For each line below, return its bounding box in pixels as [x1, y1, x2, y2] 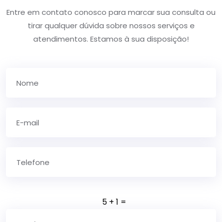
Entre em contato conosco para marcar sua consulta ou [6, 7, 216, 18]
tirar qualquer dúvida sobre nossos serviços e [27, 20, 195, 31]
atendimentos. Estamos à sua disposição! [33, 34, 189, 45]
